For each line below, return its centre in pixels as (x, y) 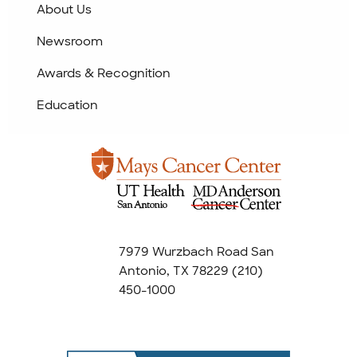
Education (67, 106)
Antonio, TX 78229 (174, 271)
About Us (64, 10)
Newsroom (70, 42)
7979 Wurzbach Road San (196, 252)
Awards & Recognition (104, 74)
